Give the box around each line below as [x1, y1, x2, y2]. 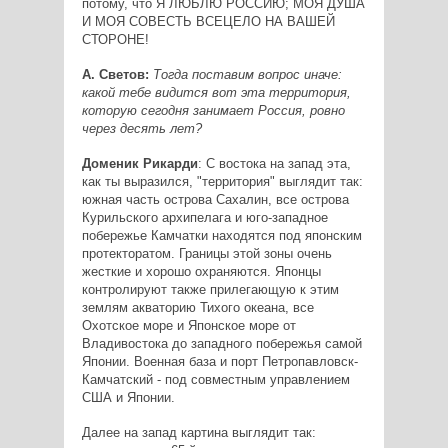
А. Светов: [81, 66, 149, 82]
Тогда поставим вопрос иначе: [152, 66, 342, 82]
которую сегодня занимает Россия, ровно [81, 102, 345, 118]
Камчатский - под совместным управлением [81, 371, 350, 387]
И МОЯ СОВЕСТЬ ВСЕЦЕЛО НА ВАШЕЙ [81, 13, 335, 29]
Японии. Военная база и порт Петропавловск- [81, 353, 358, 369]
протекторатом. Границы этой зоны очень [81, 245, 332, 261]
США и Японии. [81, 389, 175, 405]
